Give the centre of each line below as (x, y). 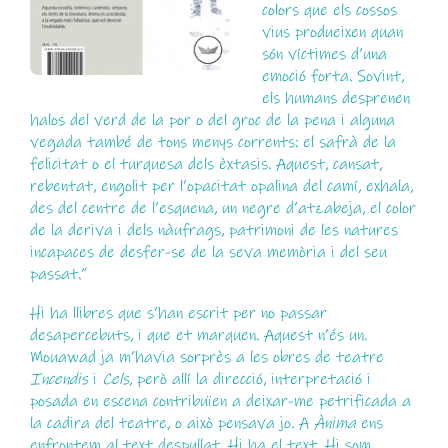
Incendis (58, 378)
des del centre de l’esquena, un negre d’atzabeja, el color (222, 208)
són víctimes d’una (325, 54)
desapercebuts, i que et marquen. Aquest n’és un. (198, 334)
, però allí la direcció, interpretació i (249, 378)
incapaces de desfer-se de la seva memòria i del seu (208, 252)
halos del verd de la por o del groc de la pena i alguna (212, 120)
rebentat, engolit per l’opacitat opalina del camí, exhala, (221, 186)
